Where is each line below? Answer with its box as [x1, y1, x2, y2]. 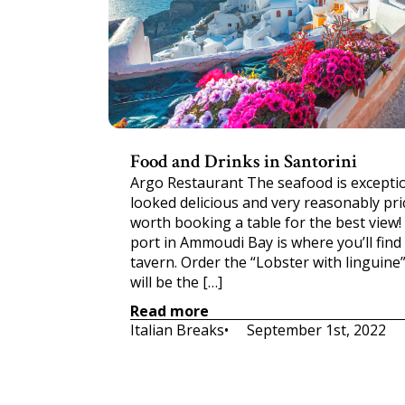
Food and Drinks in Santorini [130, 149, 357, 174]
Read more [130, 300, 209, 321]
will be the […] [130, 272, 222, 292]
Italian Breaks [130, 320, 224, 340]
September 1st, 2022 [247, 320, 386, 340]
